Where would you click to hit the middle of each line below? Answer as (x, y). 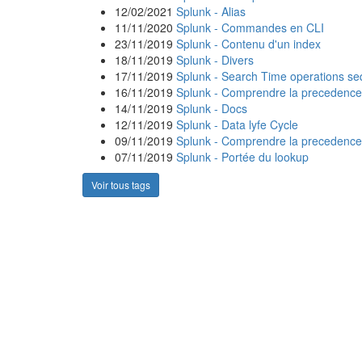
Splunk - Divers (215, 60)
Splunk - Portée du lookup (242, 157)
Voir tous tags (121, 185)
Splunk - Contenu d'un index (248, 44)
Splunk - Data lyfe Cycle (237, 124)
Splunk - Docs (212, 108)
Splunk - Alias (211, 11)
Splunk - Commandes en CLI (250, 27)
